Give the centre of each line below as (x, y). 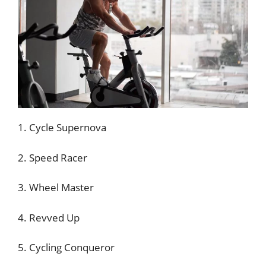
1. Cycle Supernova (62, 127)
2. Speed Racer (53, 157)
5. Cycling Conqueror (66, 247)
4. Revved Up (49, 217)
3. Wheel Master (56, 187)
